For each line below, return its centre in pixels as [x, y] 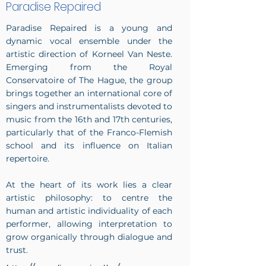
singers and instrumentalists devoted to [89, 106]
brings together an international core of [89, 93]
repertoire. [28, 159]
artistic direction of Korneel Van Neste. [89, 54]
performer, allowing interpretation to [89, 224]
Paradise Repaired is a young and [89, 28]
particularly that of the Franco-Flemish [89, 132]
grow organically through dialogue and [89, 237]
